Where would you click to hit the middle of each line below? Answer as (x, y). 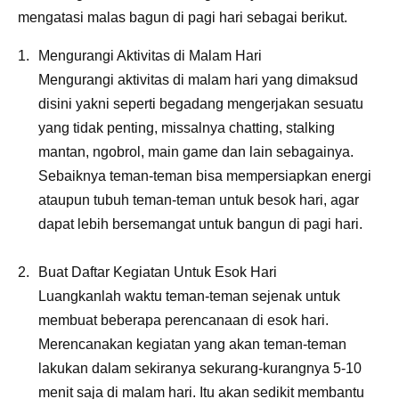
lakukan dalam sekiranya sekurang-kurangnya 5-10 (200, 368)
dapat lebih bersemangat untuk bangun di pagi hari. (200, 224)
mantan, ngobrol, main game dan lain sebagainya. (196, 151)
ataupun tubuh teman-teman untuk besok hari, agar (199, 199)
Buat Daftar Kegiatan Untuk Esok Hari (158, 272)
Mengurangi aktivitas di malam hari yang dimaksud (198, 79)
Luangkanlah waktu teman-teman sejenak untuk (189, 296)
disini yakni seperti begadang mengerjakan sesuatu (201, 103)
